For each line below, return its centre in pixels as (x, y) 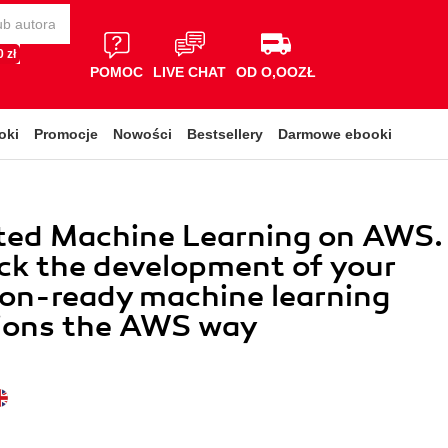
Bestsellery (225, 134)
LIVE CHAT (189, 71)
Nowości (142, 134)
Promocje (66, 134)
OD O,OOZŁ (276, 71)
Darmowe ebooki (335, 134)
